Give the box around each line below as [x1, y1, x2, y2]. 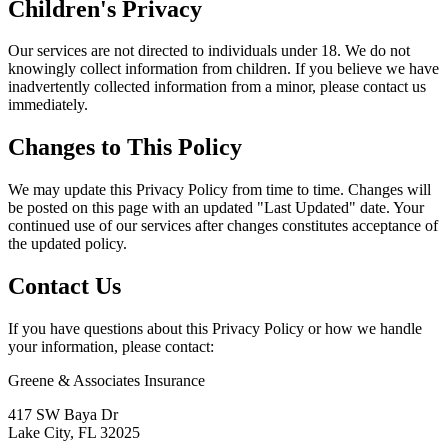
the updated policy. [8, 235, 127, 253]
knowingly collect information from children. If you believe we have [8, 60, 439, 78]
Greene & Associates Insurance [8, 372, 205, 390]
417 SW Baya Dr [8, 406, 118, 424]
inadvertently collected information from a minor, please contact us [8, 78, 426, 96]
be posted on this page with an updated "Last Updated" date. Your [8, 199, 424, 217]
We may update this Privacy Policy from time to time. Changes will [8, 181, 431, 199]
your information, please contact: [8, 338, 214, 356]
